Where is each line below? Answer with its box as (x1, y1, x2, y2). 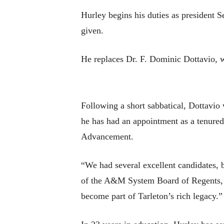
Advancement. (81, 131, 133, 142)
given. (81, 25, 103, 36)
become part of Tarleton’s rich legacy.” (81, 191, 222, 201)
